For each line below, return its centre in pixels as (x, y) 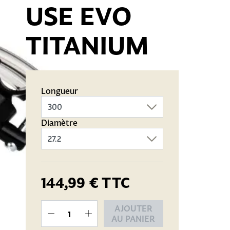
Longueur (60, 91)
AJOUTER (133, 208)
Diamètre (59, 122)
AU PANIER (133, 219)
